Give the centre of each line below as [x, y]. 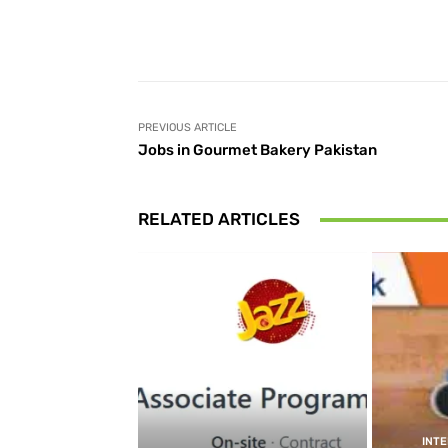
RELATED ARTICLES [219, 219]
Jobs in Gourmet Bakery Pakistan [257, 150]
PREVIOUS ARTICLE [187, 127]
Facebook [334, 30]
